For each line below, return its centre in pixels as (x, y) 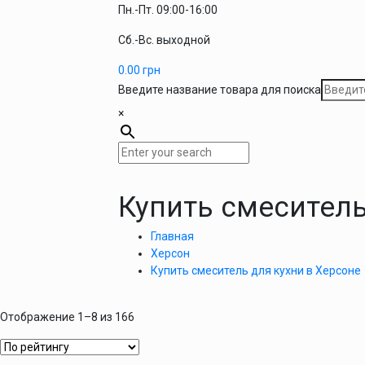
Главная (172, 237)
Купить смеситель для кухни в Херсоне (256, 271)
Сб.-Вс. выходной (164, 40)
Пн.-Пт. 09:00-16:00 (168, 10)
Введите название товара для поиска (220, 90)
